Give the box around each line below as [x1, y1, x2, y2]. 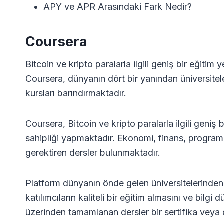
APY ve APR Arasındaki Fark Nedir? [43, 1, 192, 12]
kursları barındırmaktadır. [25, 87, 126, 98]
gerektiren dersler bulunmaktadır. [25, 147, 160, 158]
